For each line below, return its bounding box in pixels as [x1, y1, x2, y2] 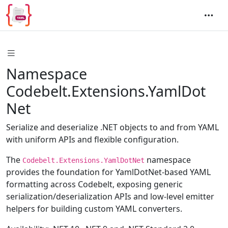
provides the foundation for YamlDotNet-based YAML [6, 166, 211, 178]
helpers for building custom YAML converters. [6, 203, 182, 214]
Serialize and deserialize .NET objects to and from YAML [6, 121, 219, 133]
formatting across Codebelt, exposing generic [6, 178, 183, 190]
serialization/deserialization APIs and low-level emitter [6, 190, 214, 202]
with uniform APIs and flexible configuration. [6, 133, 179, 145]
